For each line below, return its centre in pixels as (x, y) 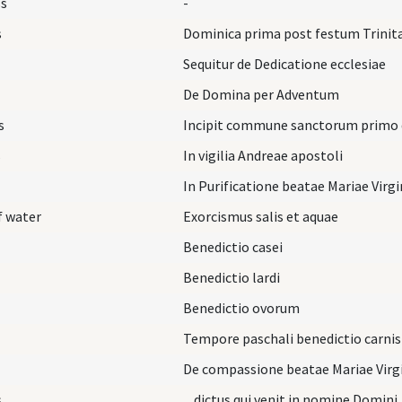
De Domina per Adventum (261, 94)
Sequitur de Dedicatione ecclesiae (284, 63)
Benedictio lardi (232, 277)
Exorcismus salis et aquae (261, 216)
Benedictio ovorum (241, 307)
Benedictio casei (233, 246)
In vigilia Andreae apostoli (263, 155)
